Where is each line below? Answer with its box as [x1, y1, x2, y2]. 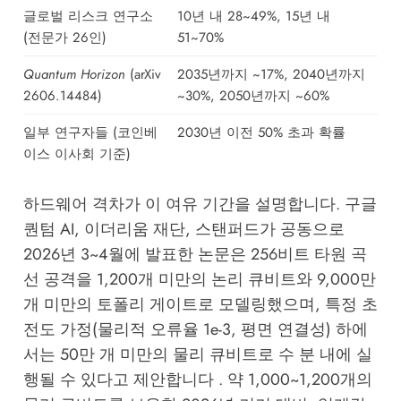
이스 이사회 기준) [22, 144, 131, 164]
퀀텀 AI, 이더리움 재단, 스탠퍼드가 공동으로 [22, 218, 345, 242]
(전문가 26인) [22, 28, 107, 47]
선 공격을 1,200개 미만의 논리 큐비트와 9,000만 [22, 268, 376, 292]
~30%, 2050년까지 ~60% [176, 86, 329, 106]
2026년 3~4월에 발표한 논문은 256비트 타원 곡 [22, 243, 367, 267]
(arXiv [124, 64, 161, 84]
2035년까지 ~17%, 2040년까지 [176, 64, 365, 84]
